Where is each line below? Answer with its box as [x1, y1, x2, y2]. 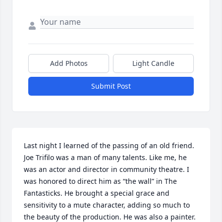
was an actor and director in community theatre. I [24, 165, 189, 174]
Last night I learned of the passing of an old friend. [24, 141, 194, 151]
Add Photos [50, 58, 88, 68]
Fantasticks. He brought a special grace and [24, 188, 169, 198]
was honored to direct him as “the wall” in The [24, 176, 177, 186]
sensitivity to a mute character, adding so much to [24, 200, 190, 210]
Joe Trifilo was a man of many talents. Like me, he [24, 153, 187, 163]
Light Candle [132, 58, 174, 68]
